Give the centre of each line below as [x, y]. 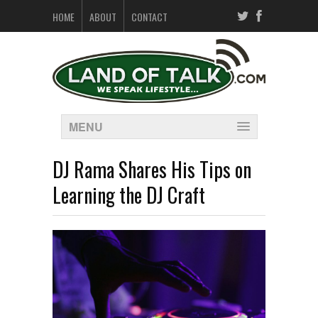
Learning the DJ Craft [129, 194]
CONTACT [149, 17]
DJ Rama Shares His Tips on [152, 169]
